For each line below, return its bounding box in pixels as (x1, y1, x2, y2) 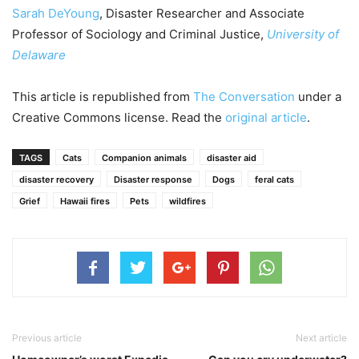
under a (295, 89, 341, 105)
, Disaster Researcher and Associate (99, 6, 305, 22)
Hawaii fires (60, 196, 110, 208)
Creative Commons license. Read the (12, 110, 225, 126)
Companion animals (102, 152, 187, 164)
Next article (296, 332, 347, 345)
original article (225, 110, 307, 126)
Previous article (12, 332, 82, 345)
